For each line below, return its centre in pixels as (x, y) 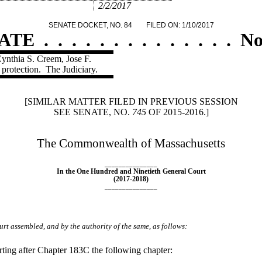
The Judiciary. (71, 70)
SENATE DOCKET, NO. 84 (90, 25)
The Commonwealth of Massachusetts (131, 143)
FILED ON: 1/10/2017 (180, 25)
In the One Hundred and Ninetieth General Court (131, 171)
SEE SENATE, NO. (93, 112)
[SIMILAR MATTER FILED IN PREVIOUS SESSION (131, 102)
